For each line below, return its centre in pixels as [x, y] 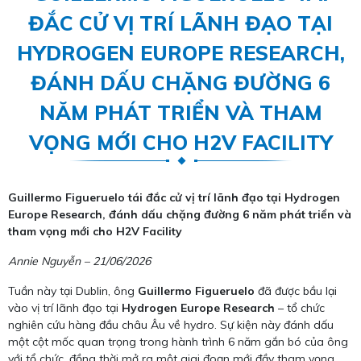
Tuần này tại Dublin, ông [73, 291]
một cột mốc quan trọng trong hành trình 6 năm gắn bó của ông [178, 342]
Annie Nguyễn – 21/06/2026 [79, 261]
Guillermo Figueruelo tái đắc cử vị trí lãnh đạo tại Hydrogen [174, 198]
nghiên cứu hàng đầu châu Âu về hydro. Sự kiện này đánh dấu [171, 325]
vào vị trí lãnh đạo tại [65, 308]
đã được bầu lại [296, 291]
